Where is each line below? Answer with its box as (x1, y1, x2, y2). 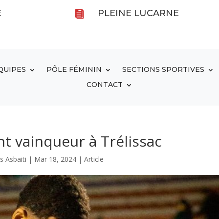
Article (84, 154, 104, 164)
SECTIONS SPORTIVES (122, 65, 204, 74)
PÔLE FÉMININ (46, 65, 102, 74)
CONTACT (87, 80, 123, 89)
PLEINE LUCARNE (98, 8, 179, 19)
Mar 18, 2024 (34, 154, 76, 164)
